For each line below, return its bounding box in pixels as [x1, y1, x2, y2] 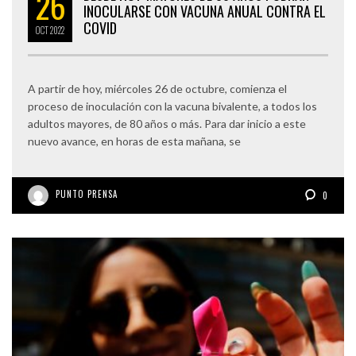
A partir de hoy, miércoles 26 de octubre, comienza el [28, 82, 287, 96]
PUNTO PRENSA [56, 188, 118, 201]
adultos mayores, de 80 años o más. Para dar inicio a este [28, 117, 306, 131]
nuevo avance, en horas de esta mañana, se [28, 134, 241, 149]
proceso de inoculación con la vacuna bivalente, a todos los [28, 99, 317, 114]
